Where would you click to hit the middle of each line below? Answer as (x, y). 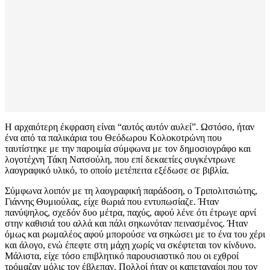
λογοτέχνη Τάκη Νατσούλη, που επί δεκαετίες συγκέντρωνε (120, 160)
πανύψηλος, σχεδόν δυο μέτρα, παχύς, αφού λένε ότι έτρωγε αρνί (130, 213)
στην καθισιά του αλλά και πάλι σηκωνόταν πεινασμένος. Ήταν (126, 224)
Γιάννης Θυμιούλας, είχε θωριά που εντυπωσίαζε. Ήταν (112, 202)
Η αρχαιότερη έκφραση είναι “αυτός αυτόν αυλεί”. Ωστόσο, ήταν (130, 127)
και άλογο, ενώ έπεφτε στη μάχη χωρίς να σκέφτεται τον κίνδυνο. (130, 245)
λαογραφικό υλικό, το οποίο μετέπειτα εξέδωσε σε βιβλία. (117, 171)
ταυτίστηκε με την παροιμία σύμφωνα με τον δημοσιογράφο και (128, 149)
